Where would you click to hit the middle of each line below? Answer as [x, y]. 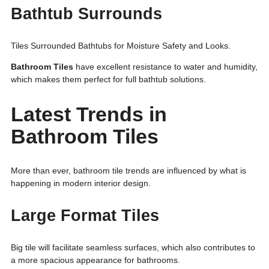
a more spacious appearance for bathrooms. [95, 260]
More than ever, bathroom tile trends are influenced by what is [128, 170]
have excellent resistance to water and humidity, [165, 67]
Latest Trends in [89, 114]
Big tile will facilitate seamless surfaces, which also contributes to [133, 247]
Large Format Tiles [85, 215]
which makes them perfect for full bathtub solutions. [108, 80]
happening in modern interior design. [81, 183]
